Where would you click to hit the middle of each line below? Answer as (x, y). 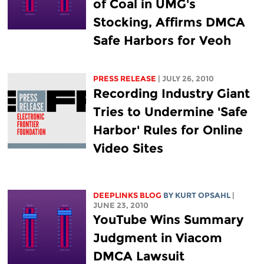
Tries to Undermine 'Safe (170, 111)
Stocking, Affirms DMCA (169, 22)
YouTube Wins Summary (168, 219)
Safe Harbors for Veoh (162, 40)
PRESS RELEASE (124, 78)
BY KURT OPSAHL (197, 195)
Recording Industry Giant (171, 93)
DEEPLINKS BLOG (127, 195)
